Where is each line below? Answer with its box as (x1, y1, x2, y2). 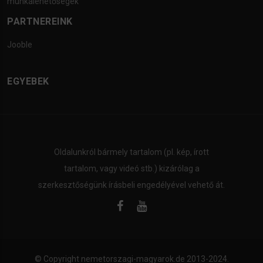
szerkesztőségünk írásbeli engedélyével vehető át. (38, 180, 225, 190)
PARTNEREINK (7, 16, 73, 28)
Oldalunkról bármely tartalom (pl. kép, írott (54, 147, 209, 157)
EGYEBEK (7, 76, 49, 87)
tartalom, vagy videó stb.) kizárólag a (63, 164, 200, 174)
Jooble (7, 40, 32, 50)
